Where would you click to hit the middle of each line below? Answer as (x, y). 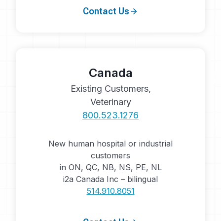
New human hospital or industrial (110, 144)
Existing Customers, (110, 89)
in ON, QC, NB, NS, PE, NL (110, 167)
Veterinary (110, 102)
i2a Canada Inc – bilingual (110, 179)
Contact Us (106, 11)
